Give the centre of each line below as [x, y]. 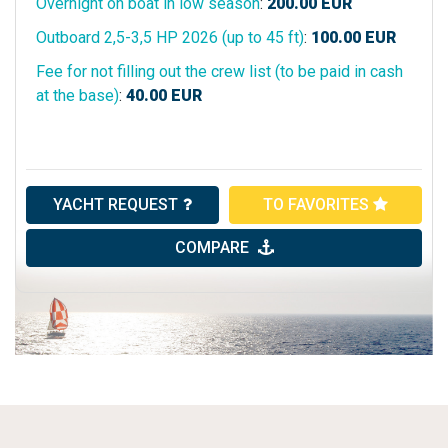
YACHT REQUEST [115, 204]
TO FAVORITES [318, 204]
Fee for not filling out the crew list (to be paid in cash [219, 71]
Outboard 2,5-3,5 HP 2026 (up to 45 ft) [170, 37]
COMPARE [213, 247]
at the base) [77, 95]
